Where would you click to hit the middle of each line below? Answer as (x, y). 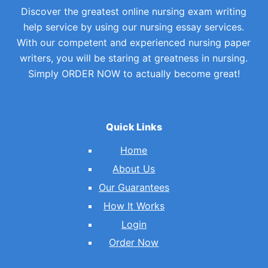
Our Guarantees (134, 188)
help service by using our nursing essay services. (134, 27)
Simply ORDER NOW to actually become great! (134, 73)
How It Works (134, 205)
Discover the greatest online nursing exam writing (134, 11)
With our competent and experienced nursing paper (134, 42)
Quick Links (134, 127)
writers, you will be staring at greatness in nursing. (134, 58)
